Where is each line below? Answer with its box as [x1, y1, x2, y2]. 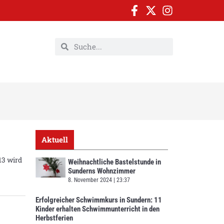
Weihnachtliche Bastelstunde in [68, 157, 161, 166]
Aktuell [41, 134, 68, 144]
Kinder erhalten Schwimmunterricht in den [35, 204, 159, 213]
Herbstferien [35, 213, 73, 222]
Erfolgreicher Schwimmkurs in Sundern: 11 [35, 195, 162, 204]
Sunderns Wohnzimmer [68, 166, 135, 175]
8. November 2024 [68, 176, 113, 183]
